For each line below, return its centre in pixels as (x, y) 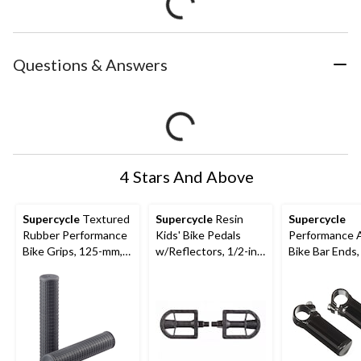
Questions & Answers (90, 65)
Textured (105, 219)
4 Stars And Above (187, 177)
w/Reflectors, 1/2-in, (207, 251)
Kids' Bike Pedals (198, 235)
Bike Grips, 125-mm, (73, 251)
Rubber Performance (75, 235)
